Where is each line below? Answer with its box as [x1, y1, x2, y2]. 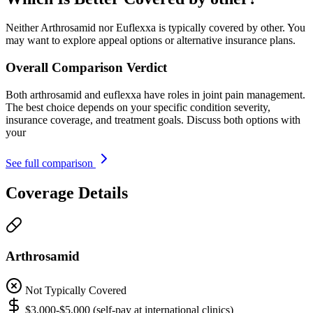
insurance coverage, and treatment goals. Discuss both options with [6, 113, 300, 126]
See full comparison [6, 156, 96, 169]
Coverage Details [6, 183, 128, 202]
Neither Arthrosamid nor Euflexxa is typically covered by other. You [6, 22, 305, 34]
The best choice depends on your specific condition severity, [6, 101, 270, 113]
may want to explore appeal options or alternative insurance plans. [6, 34, 296, 47]
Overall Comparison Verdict [6, 60, 167, 75]
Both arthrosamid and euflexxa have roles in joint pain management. [6, 88, 305, 101]
